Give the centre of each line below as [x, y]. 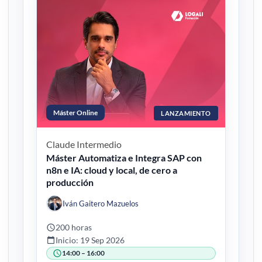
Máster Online [76, 112]
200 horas [74, 227]
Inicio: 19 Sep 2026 [90, 240]
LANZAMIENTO [186, 113]
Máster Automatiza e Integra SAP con [124, 157]
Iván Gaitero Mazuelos [101, 203]
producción [70, 182]
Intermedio [99, 144]
